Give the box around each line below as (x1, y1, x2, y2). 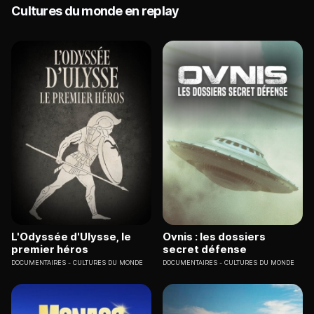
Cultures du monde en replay (11, 4, 179, 19)
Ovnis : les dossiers (163, 229, 266, 243)
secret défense (163, 242, 247, 256)
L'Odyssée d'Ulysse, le (11, 229, 131, 243)
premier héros (11, 242, 88, 256)
